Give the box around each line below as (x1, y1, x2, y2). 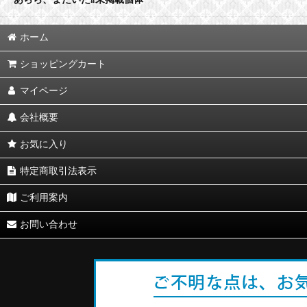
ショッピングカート (20, 60, 107, 69)
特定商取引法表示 (20, 167, 97, 176)
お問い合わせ (20, 220, 78, 230)
